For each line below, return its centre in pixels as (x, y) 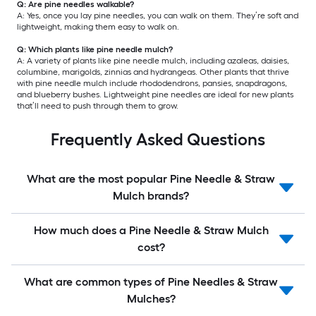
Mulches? (151, 298)
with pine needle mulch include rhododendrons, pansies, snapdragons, (152, 83)
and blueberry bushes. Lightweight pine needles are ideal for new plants (155, 94)
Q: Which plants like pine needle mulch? (95, 49)
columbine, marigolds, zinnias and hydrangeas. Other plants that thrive (153, 72)
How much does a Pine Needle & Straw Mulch (151, 230)
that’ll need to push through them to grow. (98, 105)
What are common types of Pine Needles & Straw (151, 281)
